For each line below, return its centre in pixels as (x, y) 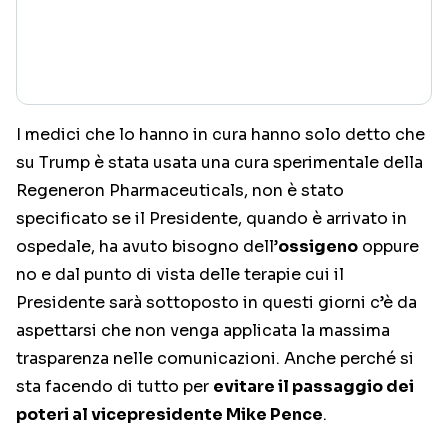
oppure (388, 247)
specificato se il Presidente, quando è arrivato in (211, 219)
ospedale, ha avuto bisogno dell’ (147, 247)
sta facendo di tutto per (114, 387)
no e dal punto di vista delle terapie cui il (180, 275)
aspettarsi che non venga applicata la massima (203, 331)
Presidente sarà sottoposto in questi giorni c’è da (216, 303)
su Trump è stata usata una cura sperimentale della (219, 163)
